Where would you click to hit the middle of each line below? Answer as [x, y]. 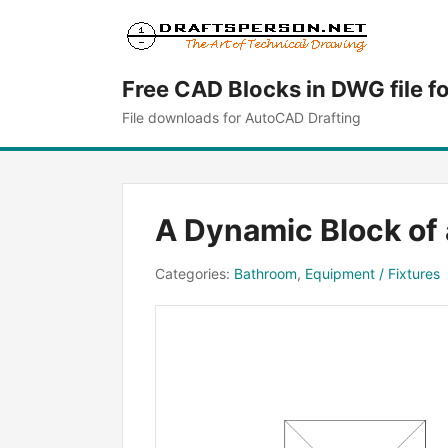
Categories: [194, 273]
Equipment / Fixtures [372, 273]
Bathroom [265, 273]
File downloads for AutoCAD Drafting [241, 117]
